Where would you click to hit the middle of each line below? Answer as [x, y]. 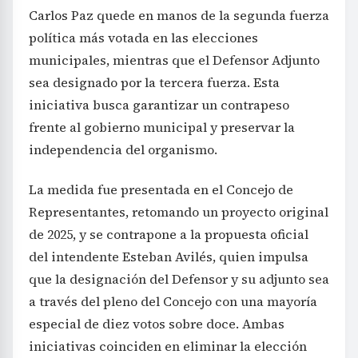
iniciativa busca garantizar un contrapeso [159, 105]
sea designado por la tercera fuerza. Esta [154, 83]
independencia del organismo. [123, 150]
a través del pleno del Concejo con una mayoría [173, 302]
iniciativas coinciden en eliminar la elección [168, 346]
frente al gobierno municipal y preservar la [162, 127]
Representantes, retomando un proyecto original [179, 212]
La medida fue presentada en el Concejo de [161, 190]
